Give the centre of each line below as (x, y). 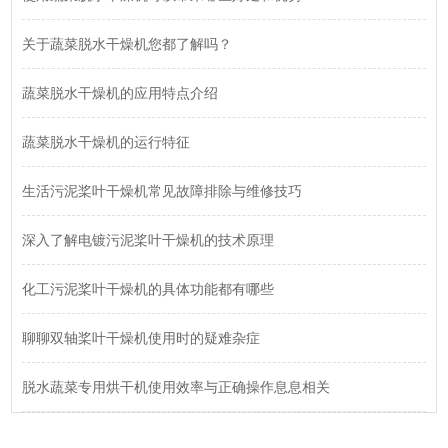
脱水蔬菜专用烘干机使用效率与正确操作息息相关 (176, 387)
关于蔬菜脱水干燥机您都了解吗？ (127, 44)
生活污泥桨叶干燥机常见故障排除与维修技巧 (162, 191)
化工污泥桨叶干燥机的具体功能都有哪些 (148, 289)
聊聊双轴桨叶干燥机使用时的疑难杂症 (141, 338)
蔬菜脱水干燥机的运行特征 (106, 142)
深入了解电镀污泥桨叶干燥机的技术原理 (148, 240)
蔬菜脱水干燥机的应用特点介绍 (120, 93)
